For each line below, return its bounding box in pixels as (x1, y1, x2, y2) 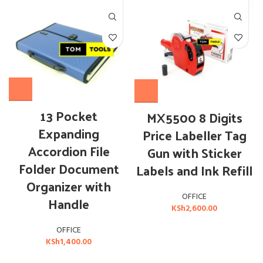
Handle (48, 191, 89, 215)
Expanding (38, 121, 99, 145)
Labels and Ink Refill (136, 159, 252, 183)
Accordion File (28, 139, 110, 163)
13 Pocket (40, 103, 97, 127)
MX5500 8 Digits (146, 106, 242, 130)
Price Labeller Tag (142, 123, 247, 147)
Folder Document (18, 156, 119, 180)
